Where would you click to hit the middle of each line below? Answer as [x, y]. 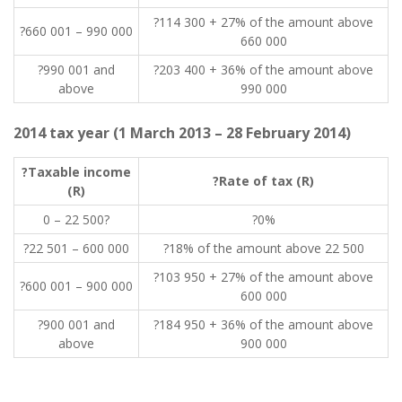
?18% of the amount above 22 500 [263, 248]
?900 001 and [76, 324]
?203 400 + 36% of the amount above [263, 70]
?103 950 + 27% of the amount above [263, 277]
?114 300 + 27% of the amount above [263, 22]
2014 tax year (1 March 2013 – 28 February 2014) [182, 133]
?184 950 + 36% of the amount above [263, 324]
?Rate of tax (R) [263, 181]
